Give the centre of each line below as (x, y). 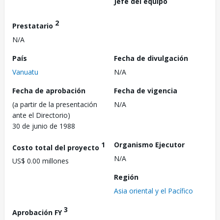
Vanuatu (25, 72)
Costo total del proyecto (57, 147)
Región (126, 177)
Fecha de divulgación (151, 58)
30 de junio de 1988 (44, 126)
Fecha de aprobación (49, 90)
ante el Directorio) (41, 115)
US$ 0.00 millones (41, 161)
